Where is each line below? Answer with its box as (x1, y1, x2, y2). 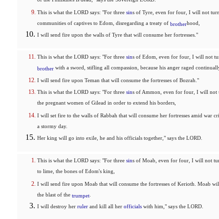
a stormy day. (37, 124, 67, 131)
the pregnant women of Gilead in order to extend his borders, (37, 100, 176, 107)
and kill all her (88, 204, 124, 209)
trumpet (72, 193, 89, 198)
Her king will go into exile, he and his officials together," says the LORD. (37, 135, 202, 141)
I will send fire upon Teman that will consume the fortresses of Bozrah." (37, 78, 199, 83)
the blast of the (37, 192, 72, 199)
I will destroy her (37, 204, 77, 209)
